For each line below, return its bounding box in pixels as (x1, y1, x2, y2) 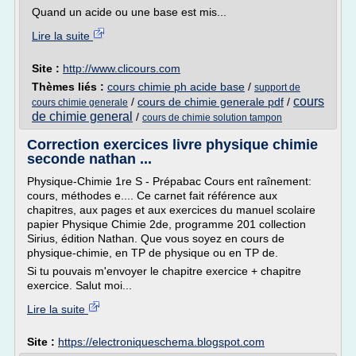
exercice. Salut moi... (27, 279, 132, 292)
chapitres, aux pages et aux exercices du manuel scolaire (27, 203, 315, 216)
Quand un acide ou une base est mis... (32, 6, 226, 18)
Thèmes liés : (32, 80, 107, 93)
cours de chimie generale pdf (137, 95, 284, 108)
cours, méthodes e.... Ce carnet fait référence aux (27, 189, 277, 202)
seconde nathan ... (27, 151, 152, 167)
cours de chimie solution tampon (142, 112, 282, 123)
